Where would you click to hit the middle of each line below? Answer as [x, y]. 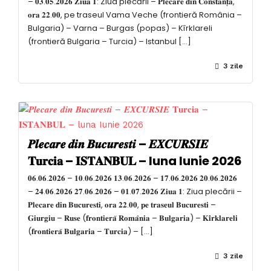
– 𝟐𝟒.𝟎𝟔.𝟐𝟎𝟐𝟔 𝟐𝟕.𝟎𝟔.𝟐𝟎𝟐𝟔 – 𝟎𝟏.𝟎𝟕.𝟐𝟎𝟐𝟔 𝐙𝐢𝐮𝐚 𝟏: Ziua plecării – [135, 191]
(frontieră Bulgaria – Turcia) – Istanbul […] [109, 41]
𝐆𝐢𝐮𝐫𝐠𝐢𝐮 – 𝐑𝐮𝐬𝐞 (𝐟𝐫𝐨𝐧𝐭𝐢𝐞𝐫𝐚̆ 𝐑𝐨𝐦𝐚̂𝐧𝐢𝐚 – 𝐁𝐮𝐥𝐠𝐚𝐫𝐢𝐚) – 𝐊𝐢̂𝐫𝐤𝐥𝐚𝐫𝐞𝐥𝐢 [133, 218]
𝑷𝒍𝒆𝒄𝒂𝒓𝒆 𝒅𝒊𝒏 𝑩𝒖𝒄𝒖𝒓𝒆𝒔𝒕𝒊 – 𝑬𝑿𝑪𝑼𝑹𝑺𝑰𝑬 [118, 144]
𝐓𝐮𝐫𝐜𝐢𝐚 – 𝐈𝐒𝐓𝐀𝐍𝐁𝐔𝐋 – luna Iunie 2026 [135, 161]
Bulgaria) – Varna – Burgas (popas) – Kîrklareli [120, 28]
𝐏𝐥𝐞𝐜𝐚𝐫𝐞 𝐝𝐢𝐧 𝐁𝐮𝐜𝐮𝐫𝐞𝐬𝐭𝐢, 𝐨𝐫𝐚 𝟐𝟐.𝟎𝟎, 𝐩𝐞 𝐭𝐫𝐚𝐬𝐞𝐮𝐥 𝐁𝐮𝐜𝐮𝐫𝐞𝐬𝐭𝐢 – [122, 204]
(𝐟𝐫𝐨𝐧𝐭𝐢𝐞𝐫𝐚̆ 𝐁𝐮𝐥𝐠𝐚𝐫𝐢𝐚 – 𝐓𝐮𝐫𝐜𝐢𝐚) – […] [90, 231]
